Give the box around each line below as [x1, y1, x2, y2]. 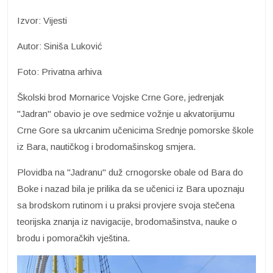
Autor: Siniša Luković [17, 41, 102, 52]
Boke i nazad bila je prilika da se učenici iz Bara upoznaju [17, 183, 244, 194]
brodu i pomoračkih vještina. [17, 233, 130, 244]
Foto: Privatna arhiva [17, 66, 102, 77]
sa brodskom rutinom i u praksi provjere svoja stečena [17, 200, 235, 211]
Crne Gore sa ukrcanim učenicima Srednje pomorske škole [17, 125, 253, 136]
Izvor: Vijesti [17, 15, 67, 26]
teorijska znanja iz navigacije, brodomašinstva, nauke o [17, 216, 237, 227]
